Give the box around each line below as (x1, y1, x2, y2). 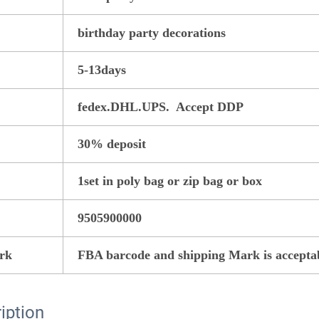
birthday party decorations (78, 25, 226, 40)
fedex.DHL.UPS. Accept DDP (78, 99, 244, 114)
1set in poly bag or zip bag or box (78, 173, 262, 188)
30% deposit (78, 136, 146, 151)
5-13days (78, 62, 126, 77)
